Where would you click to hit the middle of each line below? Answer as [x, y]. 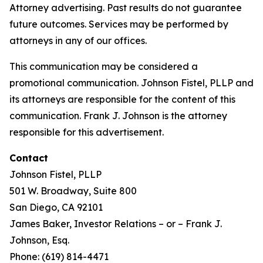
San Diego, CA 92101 [56, 207]
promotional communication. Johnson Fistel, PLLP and [131, 83]
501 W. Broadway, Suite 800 [73, 191]
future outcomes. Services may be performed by [119, 24]
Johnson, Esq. [39, 240]
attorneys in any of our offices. [78, 41]
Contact [29, 158]
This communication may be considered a [104, 66]
